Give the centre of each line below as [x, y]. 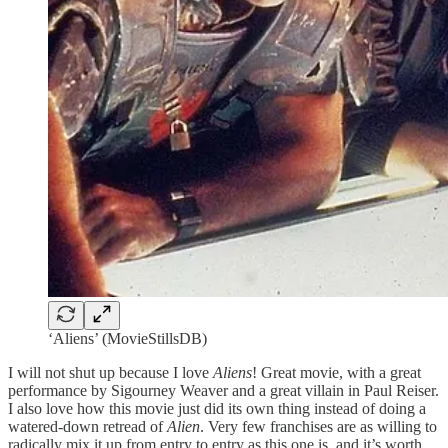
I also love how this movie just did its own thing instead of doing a [217, 408]
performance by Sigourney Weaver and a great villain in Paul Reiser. [223, 390]
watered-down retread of [87, 426]
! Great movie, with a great [336, 372]
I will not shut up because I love [110, 372]
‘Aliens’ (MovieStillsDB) [127, 338]
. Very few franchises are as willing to [318, 426]
